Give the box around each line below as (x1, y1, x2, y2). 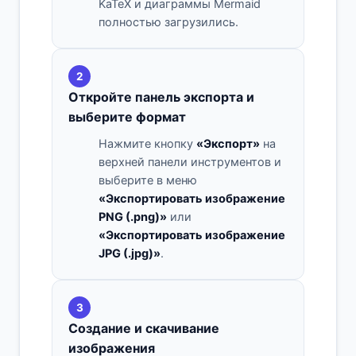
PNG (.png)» (99, 210, 167, 225)
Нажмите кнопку (99, 137, 196, 152)
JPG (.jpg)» (99, 246, 161, 261)
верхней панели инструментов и (99, 155, 281, 170)
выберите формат (68, 109, 186, 126)
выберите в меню (99, 173, 197, 188)
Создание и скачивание (68, 320, 219, 337)
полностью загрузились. (99, 15, 238, 30)
